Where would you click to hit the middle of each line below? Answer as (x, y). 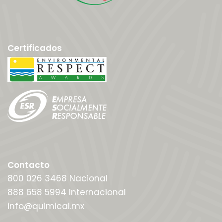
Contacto (28, 165)
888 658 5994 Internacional (67, 192)
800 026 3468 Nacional (57, 178)
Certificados (35, 48)
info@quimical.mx (46, 206)
